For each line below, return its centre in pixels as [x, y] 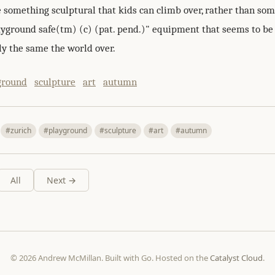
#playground [65, 130]
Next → [61, 180]
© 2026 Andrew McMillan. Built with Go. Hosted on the [110, 258]
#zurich [18, 130]
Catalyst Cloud [236, 258]
